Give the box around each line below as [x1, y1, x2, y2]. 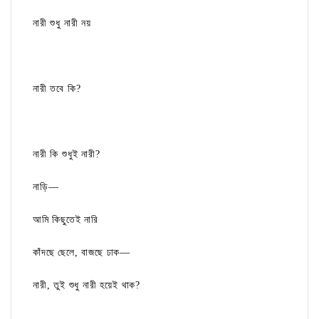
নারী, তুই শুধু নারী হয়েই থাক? [33, 280, 141, 291]
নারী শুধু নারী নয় [33, 18, 91, 29]
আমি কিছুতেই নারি [33, 214, 99, 226]
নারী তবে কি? [33, 83, 81, 95]
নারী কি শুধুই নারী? [33, 149, 100, 160]
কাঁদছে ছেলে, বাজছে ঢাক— [33, 247, 130, 258]
